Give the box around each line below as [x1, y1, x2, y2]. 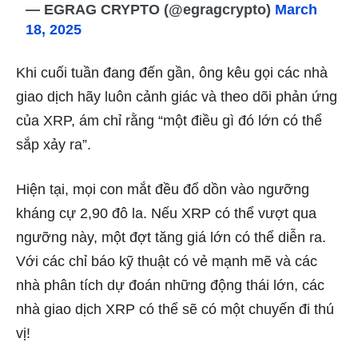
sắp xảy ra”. [16, 136, 91, 153]
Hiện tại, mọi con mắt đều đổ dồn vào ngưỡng [16, 181, 309, 197]
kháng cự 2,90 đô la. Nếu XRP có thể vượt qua [16, 205, 316, 221]
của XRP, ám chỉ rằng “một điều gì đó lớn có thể [16, 112, 322, 129]
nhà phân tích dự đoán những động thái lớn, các [16, 276, 324, 293]
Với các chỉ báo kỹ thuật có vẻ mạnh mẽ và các [16, 253, 317, 269]
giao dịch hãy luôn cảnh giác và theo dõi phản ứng [16, 88, 337, 105]
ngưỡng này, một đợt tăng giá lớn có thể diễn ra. [16, 229, 326, 245]
